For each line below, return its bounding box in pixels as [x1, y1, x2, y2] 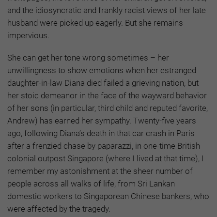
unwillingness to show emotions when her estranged [7, 65, 196, 75]
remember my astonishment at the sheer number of [7, 166, 193, 176]
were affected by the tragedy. [7, 203, 110, 214]
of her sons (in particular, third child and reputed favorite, [7, 103, 208, 113]
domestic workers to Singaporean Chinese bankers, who [7, 191, 209, 201]
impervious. [7, 30, 49, 40]
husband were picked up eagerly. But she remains [7, 17, 183, 28]
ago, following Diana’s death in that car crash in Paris [7, 128, 195, 138]
